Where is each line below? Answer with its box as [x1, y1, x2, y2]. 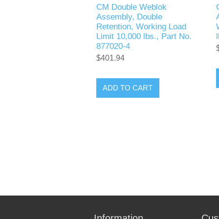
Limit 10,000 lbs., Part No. [96, 31, 192, 41]
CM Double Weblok [96, 2, 167, 12]
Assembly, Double [96, 12, 162, 22]
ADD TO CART [103, 84, 153, 92]
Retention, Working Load [96, 22, 186, 31]
